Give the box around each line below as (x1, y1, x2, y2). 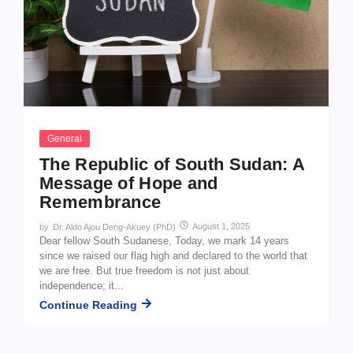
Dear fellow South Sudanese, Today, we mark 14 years (39, 235, 289, 247)
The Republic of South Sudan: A (39, 154, 304, 175)
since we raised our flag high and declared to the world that (39, 250, 307, 262)
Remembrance (39, 192, 162, 213)
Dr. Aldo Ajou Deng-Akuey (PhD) (53, 222, 176, 232)
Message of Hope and (39, 173, 218, 194)
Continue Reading (39, 299, 137, 312)
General (47, 133, 82, 145)
